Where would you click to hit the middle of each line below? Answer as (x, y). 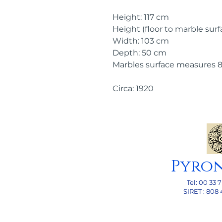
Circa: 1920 (133, 88)
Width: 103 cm (141, 41)
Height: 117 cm (141, 17)
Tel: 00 (198, 182)
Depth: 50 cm (139, 53)
